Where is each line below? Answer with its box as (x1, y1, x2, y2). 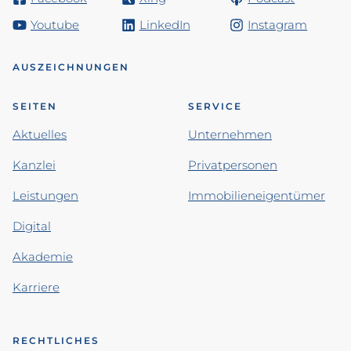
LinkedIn (139, 17, 190, 32)
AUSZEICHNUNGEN (13, 61, 129, 73)
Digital (13, 219, 51, 233)
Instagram (248, 17, 308, 32)
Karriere (13, 280, 60, 295)
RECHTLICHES (13, 335, 100, 346)
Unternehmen (188, 127, 272, 142)
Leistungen (13, 188, 78, 203)
